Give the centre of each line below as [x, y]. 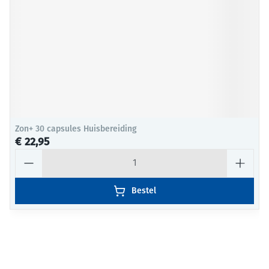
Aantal [29, 154]
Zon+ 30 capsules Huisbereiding [76, 129]
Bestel [144, 191]
